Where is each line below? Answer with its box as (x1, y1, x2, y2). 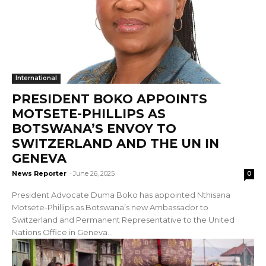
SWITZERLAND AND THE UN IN (12, 135, 219, 151)
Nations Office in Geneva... (12, 227, 113, 237)
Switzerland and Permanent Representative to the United (12, 214, 235, 224)
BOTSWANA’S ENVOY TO (12, 121, 176, 136)
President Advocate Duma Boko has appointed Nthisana (12, 189, 230, 199)
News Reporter (12, 169, 66, 178)
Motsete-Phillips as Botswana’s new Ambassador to (12, 202, 208, 212)
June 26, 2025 (73, 169, 115, 178)
